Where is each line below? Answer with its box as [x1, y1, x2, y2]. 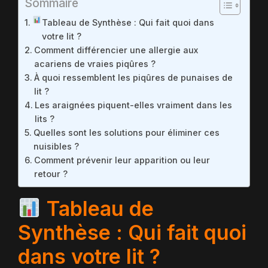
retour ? [33, 169, 68, 179]
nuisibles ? [33, 141, 79, 151]
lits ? [34, 114, 54, 124]
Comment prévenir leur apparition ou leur [33, 155, 210, 165]
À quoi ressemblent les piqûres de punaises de [33, 72, 233, 83]
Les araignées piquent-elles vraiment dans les [34, 100, 232, 110]
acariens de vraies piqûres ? [33, 59, 156, 69]
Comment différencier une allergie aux [33, 45, 198, 55]
